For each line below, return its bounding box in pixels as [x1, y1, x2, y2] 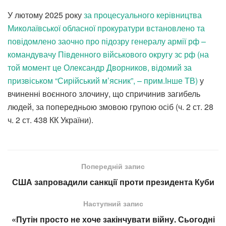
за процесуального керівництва [84, 9, 202, 21]
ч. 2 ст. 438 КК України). [8, 114, 93, 126]
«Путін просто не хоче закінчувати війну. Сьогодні [11, 213, 215, 225]
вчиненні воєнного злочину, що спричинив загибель [8, 87, 200, 99]
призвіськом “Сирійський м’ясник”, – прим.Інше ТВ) [8, 74, 198, 86]
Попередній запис [81, 160, 145, 171]
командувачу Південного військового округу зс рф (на [8, 48, 209, 60]
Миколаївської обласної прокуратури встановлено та [8, 22, 205, 34]
